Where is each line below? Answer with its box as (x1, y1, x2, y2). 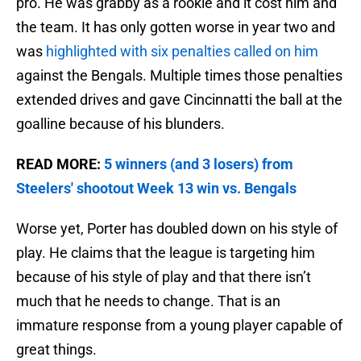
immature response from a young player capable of (16, 317, 342, 334)
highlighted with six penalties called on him (43, 43, 318, 60)
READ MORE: (16, 156, 104, 173)
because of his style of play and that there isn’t (16, 268, 311, 286)
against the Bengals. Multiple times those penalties (16, 67, 342, 85)
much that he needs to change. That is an (16, 293, 280, 310)
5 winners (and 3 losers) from (104, 156, 293, 173)
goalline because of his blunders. (16, 115, 225, 133)
